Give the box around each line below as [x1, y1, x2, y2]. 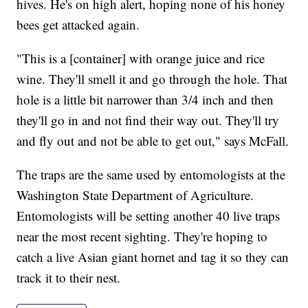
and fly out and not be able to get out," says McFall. [16, 132, 289, 150]
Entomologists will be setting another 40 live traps [16, 207, 280, 225]
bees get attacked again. [16, 16, 140, 34]
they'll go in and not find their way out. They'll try [16, 111, 280, 129]
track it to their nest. [16, 269, 121, 287]
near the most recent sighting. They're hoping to [16, 228, 268, 245]
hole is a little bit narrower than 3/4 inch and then [16, 91, 274, 109]
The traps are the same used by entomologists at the [16, 166, 286, 184]
